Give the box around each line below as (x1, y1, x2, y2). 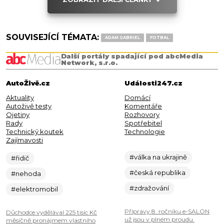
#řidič (11, 154, 29, 162)
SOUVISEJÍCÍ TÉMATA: (6, 32, 99, 42)
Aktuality (6, 93, 34, 102)
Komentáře (124, 102, 162, 110)
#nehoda (11, 169, 41, 178)
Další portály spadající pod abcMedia (61, 52, 203, 60)
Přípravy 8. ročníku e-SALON (124, 207, 209, 215)
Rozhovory (124, 110, 159, 119)
